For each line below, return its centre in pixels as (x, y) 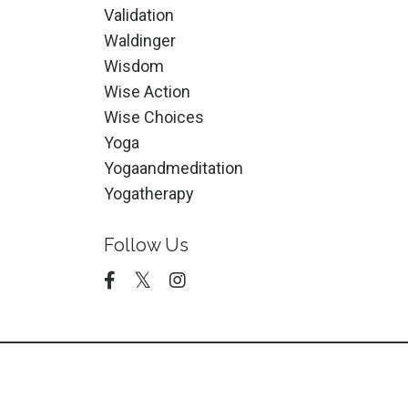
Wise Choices (153, 117)
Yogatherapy (148, 194)
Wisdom (133, 66)
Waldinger (139, 41)
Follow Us (146, 245)
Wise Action (147, 92)
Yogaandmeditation (173, 168)
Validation (138, 15)
